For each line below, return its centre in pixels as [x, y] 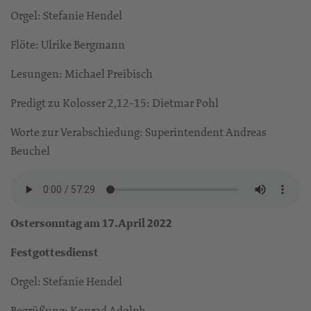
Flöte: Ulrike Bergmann [68, 45]
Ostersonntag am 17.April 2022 [91, 224]
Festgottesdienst [54, 253]
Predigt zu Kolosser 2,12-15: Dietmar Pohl [115, 103]
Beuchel [30, 151]
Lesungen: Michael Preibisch [82, 74]
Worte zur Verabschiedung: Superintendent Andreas [138, 132]
